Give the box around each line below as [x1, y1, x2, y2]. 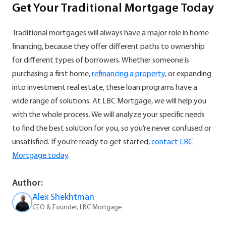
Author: [12, 178, 43, 188]
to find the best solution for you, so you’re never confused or [12, 124, 211, 133]
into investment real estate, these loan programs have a [12, 83, 197, 92]
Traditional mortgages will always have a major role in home [12, 29, 209, 37]
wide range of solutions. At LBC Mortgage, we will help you [12, 97, 206, 105]
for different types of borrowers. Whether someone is [12, 56, 189, 65]
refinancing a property [92, 70, 165, 78]
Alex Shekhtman [32, 192, 94, 202]
